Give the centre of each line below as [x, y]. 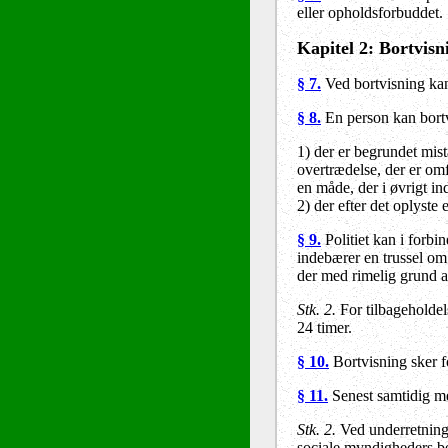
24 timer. [324, 327]
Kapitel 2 [332, 47]
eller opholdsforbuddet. [370, 12]
